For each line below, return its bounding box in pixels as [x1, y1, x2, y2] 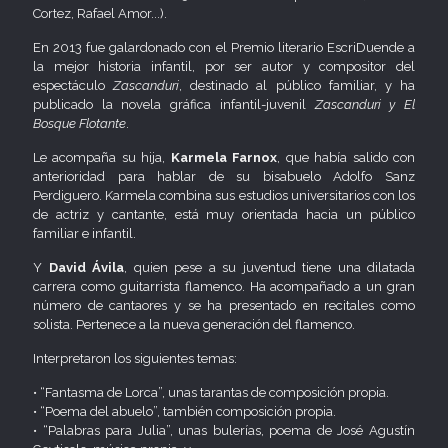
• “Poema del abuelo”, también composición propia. [33, 403, 336, 419]
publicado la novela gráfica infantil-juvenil [33, 96, 315, 112]
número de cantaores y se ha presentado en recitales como [33, 297, 415, 313]
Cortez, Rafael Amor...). [33, 5, 167, 21]
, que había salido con [277, 149, 416, 165]
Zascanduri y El [314, 96, 416, 112]
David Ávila [48, 259, 124, 275]
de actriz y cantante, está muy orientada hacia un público [33, 206, 415, 222]
